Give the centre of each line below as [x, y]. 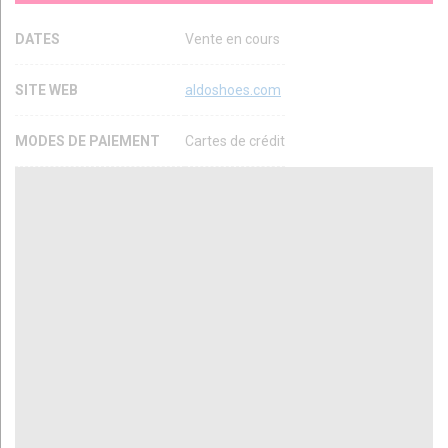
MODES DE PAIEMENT [89, 141]
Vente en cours [232, 39]
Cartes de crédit [235, 141]
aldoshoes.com [233, 90]
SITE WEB [48, 90]
